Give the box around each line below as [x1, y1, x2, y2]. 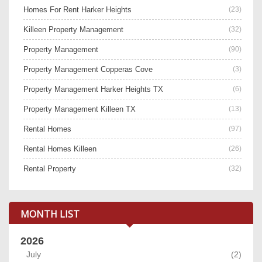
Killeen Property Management [23, 25, 123, 34]
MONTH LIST [20, 207, 80, 220]
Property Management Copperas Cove [23, 64, 153, 74]
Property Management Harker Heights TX [23, 84, 163, 94]
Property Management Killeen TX [23, 104, 136, 113]
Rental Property [23, 164, 76, 173]
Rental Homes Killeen [23, 144, 96, 153]
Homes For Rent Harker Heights [23, 5, 132, 14]
